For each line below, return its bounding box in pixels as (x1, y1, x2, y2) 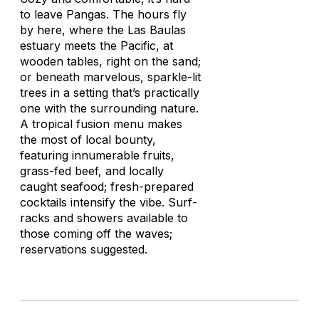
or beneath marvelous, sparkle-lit (20, 70, 201, 84)
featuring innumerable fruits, (20, 148, 174, 162)
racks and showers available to (20, 211, 188, 225)
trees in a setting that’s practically (20, 85, 199, 100)
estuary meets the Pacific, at (20, 38, 173, 53)
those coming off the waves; (20, 226, 172, 241)
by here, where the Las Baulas (20, 23, 186, 37)
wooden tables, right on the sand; (20, 54, 201, 68)
